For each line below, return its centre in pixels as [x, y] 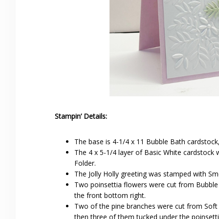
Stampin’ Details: [81, 116]
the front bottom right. [110, 196]
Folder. [85, 163]
